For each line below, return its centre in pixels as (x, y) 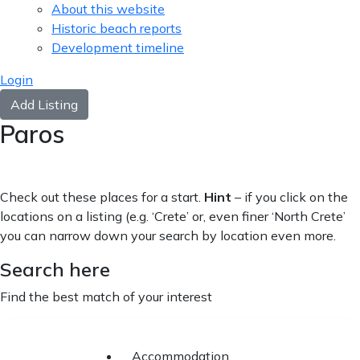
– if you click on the (290, 197)
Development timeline (118, 47)
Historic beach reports (117, 28)
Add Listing (44, 104)
